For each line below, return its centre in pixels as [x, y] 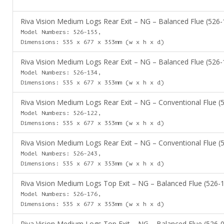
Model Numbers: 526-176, [61, 194]
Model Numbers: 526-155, [61, 32]
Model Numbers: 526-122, [61, 113]
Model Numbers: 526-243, [61, 153]
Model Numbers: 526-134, [61, 72]
